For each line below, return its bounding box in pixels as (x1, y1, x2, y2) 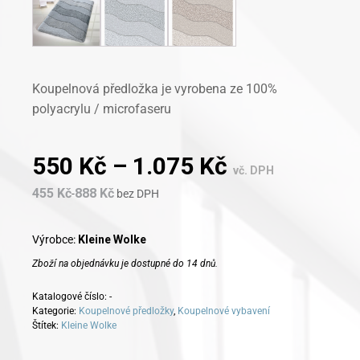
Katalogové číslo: (32, 291, 109, 303)
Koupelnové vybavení (178, 305, 270, 317)
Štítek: (32, 320, 61, 332)
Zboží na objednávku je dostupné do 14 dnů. (32, 258, 218, 270)
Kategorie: (32, 305, 79, 317)
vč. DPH (233, 164, 274, 178)
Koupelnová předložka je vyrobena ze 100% (32, 81, 277, 97)
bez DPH (114, 187, 159, 201)
